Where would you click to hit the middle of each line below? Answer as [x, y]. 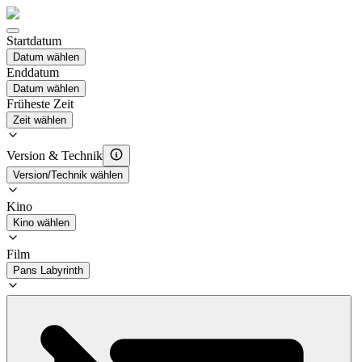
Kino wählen [41, 223]
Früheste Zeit [40, 104]
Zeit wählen [40, 120]
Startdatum [34, 41]
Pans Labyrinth [48, 270]
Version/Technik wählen [68, 175]
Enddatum [33, 72]
